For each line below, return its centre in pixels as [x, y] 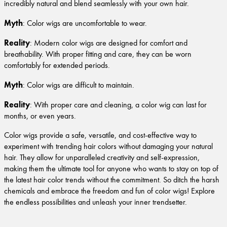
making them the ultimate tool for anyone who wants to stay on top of [111, 168]
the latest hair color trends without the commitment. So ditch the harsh [112, 180]
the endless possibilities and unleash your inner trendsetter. [96, 202]
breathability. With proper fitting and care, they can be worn [98, 54]
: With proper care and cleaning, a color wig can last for [118, 105]
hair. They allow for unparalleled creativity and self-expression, [102, 157]
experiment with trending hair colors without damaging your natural [108, 146]
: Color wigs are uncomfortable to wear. [85, 23]
